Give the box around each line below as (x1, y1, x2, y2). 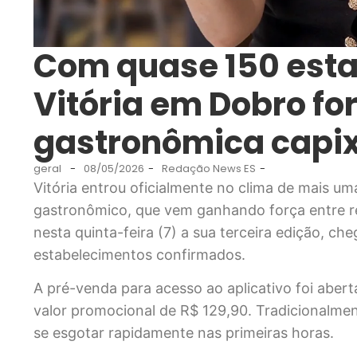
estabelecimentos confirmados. (33, 245, 245, 263)
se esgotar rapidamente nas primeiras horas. (33, 324, 334, 342)
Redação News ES (162, 160, 256, 176)
